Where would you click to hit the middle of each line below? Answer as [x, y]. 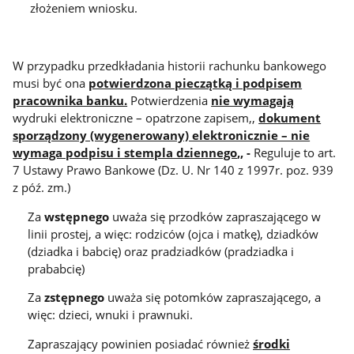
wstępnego [77, 216]
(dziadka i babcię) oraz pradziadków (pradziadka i [161, 251]
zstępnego [74, 298]
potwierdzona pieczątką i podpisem [196, 83]
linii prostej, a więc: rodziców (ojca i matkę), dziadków [173, 233]
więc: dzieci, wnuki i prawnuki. [110, 315]
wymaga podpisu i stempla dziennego [125, 153]
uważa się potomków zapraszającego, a [213, 298]
